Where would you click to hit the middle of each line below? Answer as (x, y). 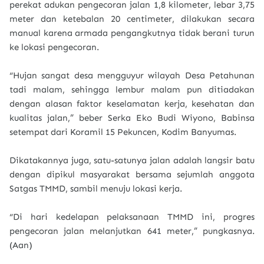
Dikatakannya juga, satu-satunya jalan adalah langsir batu (132, 160)
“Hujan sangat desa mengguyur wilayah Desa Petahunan (132, 75)
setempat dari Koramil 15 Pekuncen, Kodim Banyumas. (123, 132)
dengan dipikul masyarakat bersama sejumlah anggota (132, 174)
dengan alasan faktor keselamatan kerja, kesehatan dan (132, 104)
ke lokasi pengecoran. (54, 47)
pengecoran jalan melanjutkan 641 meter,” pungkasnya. (132, 231)
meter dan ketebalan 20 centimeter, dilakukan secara (132, 19)
